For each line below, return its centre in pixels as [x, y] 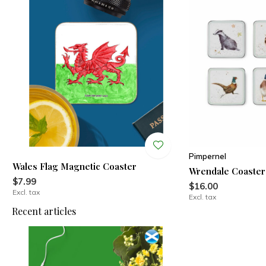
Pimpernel [208, 156]
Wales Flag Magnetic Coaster [74, 167]
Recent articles [44, 211]
